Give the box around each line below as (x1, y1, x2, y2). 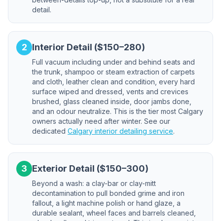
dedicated (32, 127, 68, 135)
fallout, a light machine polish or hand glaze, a (32, 199, 181, 207)
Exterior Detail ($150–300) (32, 163, 148, 174)
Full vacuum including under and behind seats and (32, 58, 195, 66)
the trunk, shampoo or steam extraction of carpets (32, 68, 195, 76)
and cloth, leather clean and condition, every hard (32, 77, 195, 86)
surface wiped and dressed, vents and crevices (32, 87, 188, 96)
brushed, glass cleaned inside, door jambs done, (32, 97, 191, 106)
